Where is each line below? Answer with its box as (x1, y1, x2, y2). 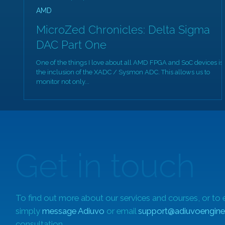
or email (106, 205, 138, 216)
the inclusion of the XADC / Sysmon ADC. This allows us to (36, 68, 210, 76)
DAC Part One (36, 38, 106, 51)
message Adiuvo (42, 205, 106, 216)
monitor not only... (36, 77, 89, 85)
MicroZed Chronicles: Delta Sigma (36, 23, 210, 36)
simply (15, 205, 42, 216)
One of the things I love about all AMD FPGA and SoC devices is (36, 58, 223, 66)
